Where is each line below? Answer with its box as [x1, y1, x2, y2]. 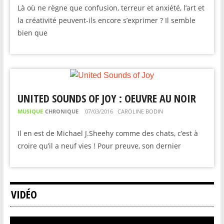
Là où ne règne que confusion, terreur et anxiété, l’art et [17, 3, 204, 12]
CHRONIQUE [44, 107, 78, 115]
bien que [17, 28, 47, 37]
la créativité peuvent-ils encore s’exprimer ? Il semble [17, 15, 195, 25]
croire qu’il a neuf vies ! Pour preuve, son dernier [17, 141, 181, 150]
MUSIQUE [17, 107, 43, 115]
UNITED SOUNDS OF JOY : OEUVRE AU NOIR [17, 90, 196, 105]
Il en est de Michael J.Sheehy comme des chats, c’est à [17, 128, 198, 138]
